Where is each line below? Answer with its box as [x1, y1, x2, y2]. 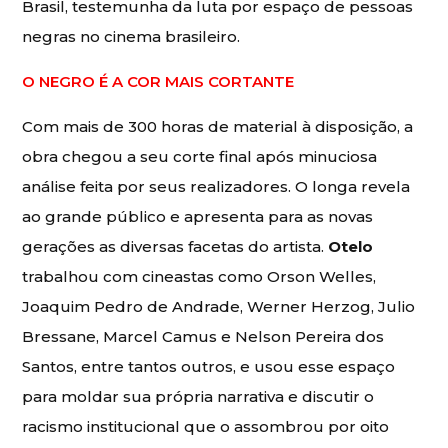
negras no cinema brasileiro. [22, 27, 241, 47]
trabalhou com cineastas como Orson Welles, [22, 267, 377, 287]
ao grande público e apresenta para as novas [22, 207, 374, 227]
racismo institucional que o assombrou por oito [22, 417, 390, 437]
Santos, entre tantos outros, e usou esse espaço [22, 357, 396, 377]
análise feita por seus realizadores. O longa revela [22, 177, 411, 197]
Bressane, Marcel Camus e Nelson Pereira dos [22, 327, 385, 347]
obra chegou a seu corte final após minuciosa [22, 147, 378, 167]
